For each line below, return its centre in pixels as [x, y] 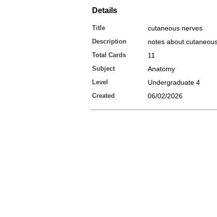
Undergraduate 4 [174, 82]
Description [109, 41]
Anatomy [161, 69]
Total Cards [109, 55]
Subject [103, 69]
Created [103, 96]
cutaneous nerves [175, 28]
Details [105, 10]
